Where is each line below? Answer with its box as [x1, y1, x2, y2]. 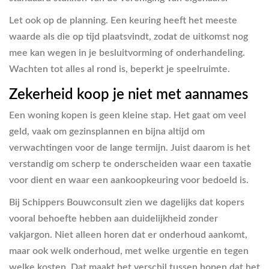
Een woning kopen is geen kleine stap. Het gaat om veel [9, 110, 246, 120]
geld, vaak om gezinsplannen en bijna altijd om [9, 126, 205, 136]
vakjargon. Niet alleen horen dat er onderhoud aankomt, [9, 229, 247, 240]
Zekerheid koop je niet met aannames [9, 88, 248, 102]
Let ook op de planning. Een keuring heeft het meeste [9, 16, 237, 25]
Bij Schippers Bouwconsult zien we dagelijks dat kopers [9, 197, 244, 207]
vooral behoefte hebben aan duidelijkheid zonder [9, 213, 218, 223]
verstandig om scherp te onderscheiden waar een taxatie [9, 159, 252, 169]
